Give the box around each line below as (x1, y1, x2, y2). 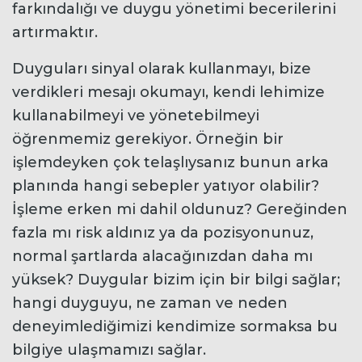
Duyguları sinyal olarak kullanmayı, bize (12, 59, 311, 78)
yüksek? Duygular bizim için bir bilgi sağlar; (12, 270, 340, 288)
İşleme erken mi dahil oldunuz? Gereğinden (12, 200, 347, 218)
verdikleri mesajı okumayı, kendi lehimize (12, 82, 325, 101)
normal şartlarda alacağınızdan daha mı (12, 246, 313, 265)
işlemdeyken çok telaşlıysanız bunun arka (12, 153, 329, 171)
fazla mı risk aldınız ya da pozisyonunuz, (12, 223, 314, 242)
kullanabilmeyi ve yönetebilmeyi (12, 106, 259, 124)
